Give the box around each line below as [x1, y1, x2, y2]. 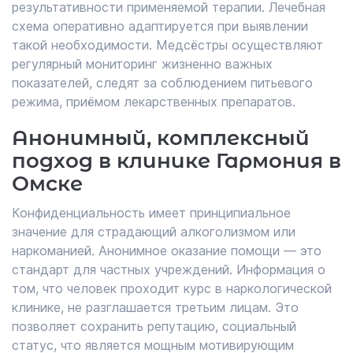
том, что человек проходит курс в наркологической [12, 281, 332, 296]
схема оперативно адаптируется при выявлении [12, 18, 308, 34]
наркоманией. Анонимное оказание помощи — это [12, 243, 321, 258]
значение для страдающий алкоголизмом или [12, 224, 295, 240]
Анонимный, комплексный [12, 125, 310, 150]
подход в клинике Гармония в [12, 148, 341, 173]
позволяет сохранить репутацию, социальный [12, 318, 296, 334]
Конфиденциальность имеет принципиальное [12, 205, 291, 221]
